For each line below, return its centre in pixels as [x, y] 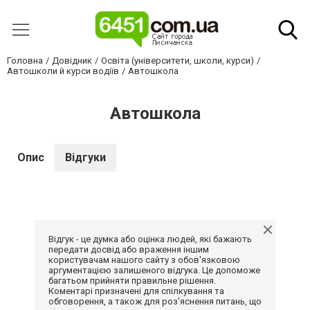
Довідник [72, 61]
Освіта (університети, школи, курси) [177, 61]
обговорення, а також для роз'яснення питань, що [155, 301]
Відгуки [85, 157]
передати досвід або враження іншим [129, 249]
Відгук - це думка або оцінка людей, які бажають [150, 239]
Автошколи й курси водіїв [63, 71]
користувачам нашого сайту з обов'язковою [144, 260]
